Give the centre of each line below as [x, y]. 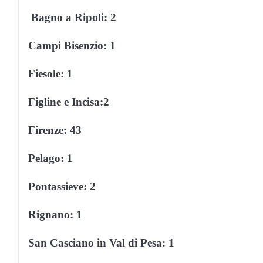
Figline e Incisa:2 [69, 102]
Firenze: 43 [55, 130]
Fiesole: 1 [50, 73]
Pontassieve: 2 [62, 186]
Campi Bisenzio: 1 [72, 45]
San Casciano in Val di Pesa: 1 [101, 242]
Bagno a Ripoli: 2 [74, 17]
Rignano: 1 [55, 214]
